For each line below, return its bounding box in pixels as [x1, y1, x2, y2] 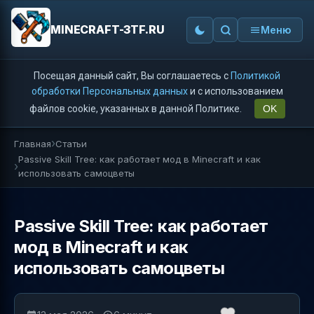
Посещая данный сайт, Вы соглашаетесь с [34, 70, 231, 81]
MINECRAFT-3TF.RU [50, 22, 165, 36]
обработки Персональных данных [31, 86, 188, 97]
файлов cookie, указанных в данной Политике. [29, 103, 244, 114]
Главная [14, 137, 51, 149]
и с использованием [187, 86, 283, 97]
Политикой [231, 70, 280, 81]
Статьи [55, 137, 87, 149]
